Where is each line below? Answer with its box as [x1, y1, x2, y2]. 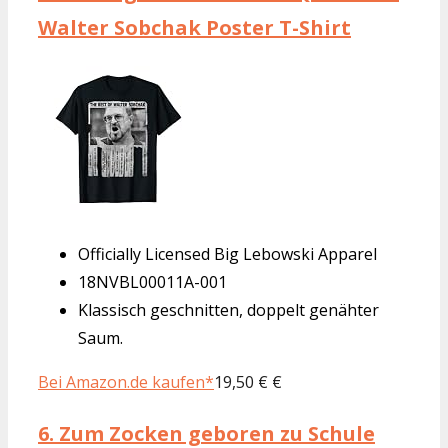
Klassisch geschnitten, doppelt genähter [78, 298, 379, 321]
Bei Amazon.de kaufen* [38, 370, 214, 393]
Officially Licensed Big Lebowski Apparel [78, 242, 377, 265]
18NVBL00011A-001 [78, 270, 227, 293]
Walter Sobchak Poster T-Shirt [38, 13, 351, 41]
